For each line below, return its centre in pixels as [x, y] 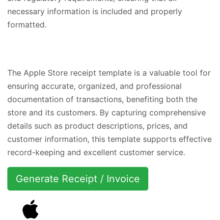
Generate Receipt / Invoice [78, 179]
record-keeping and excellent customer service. [96, 152]
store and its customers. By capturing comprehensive [107, 112]
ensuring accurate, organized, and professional [95, 86]
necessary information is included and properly [95, 11]
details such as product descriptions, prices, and [97, 125]
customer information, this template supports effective [110, 139]
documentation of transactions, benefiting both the [102, 99]
